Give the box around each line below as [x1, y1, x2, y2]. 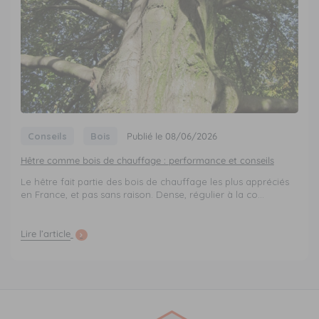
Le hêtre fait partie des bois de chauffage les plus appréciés [20, 176, 289, 188]
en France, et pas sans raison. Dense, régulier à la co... [20, 189, 264, 201]
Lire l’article [20, 228, 70, 240]
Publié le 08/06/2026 [127, 130, 218, 142]
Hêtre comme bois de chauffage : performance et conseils [20, 154, 274, 166]
